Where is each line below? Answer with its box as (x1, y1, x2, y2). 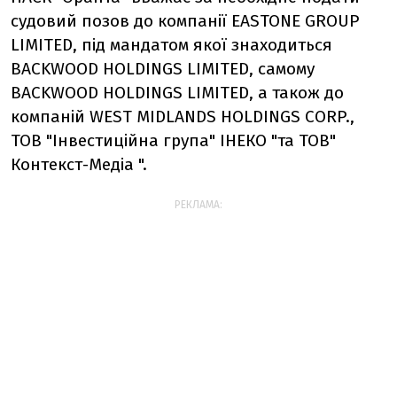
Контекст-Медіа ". (11, 154, 147, 175)
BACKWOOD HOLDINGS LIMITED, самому (11, 58, 315, 79)
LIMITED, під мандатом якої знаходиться (11, 35, 332, 55)
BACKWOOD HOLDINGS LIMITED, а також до (11, 82, 344, 103)
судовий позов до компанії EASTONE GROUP (11, 11, 360, 31)
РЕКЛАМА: (175, 198, 222, 211)
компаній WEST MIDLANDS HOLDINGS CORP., (11, 106, 354, 127)
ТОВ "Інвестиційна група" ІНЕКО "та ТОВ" (11, 130, 336, 151)
